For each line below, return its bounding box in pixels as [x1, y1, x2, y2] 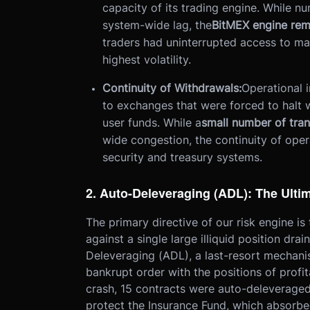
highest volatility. [102, 53, 191, 67]
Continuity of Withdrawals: [102, 81, 241, 95]
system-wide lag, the [102, 18, 212, 33]
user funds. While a [102, 116, 201, 130]
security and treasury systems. [102, 150, 262, 165]
